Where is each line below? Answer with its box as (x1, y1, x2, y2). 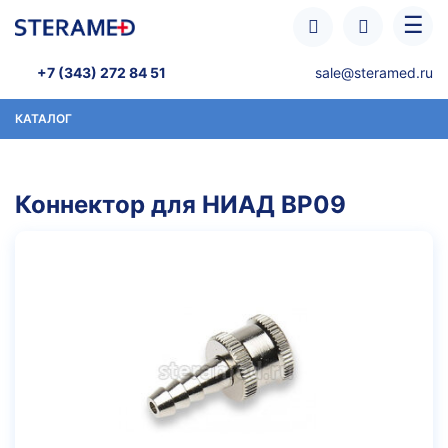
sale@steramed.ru (315, 64, 433, 81)
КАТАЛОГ (15, 111, 72, 126)
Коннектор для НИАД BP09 (15, 190, 346, 219)
